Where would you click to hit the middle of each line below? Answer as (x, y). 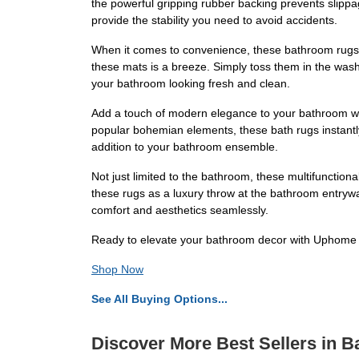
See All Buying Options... (159, 299)
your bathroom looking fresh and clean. (191, 84)
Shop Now (117, 270)
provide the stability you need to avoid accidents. (214, 20)
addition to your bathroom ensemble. (185, 147)
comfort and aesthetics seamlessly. (180, 210)
